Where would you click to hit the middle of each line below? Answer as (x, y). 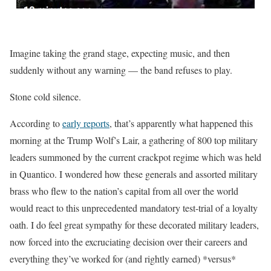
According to (36, 123)
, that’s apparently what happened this (181, 123)
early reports (86, 123)
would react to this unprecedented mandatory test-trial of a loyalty (134, 208)
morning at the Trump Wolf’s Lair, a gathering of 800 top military (134, 140)
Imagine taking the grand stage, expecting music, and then (120, 53)
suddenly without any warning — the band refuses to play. (121, 70)
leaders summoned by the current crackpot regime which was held (135, 157)
